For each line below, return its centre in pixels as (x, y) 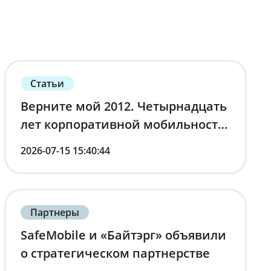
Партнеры (54, 212)
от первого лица (70, 142)
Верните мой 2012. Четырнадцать (123, 106)
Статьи (47, 83)
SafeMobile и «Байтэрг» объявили (123, 235)
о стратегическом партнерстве (115, 253)
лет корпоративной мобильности (123, 124)
